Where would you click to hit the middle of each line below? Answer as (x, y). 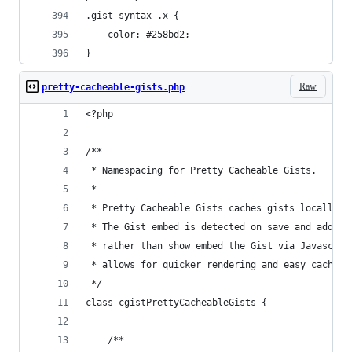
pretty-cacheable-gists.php (113, 87)
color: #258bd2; (149, 35)
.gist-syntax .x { (132, 16)
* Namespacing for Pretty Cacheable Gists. (201, 170)
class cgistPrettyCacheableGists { (176, 302)
